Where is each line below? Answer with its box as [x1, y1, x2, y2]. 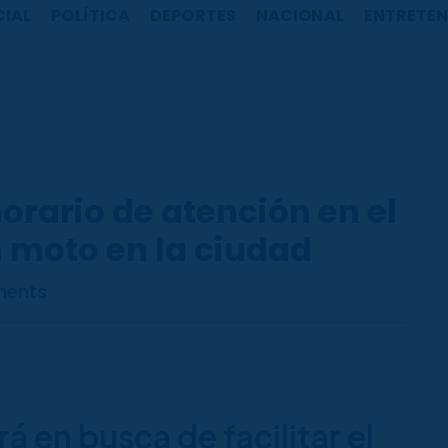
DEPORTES [150, 4, 236, 27]
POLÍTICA [51, 4, 131, 27]
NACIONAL [255, 4, 344, 27]
